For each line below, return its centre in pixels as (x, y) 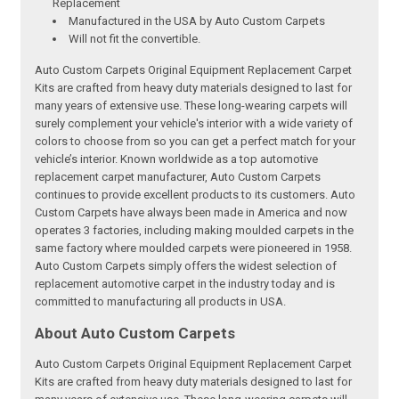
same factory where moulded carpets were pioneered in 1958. (194, 248)
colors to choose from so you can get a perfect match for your (195, 141)
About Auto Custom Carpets (135, 333)
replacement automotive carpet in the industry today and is (185, 283)
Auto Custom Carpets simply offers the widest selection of (186, 265)
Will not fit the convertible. (135, 38)
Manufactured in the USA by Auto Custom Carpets (197, 20)
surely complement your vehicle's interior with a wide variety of (194, 123)
